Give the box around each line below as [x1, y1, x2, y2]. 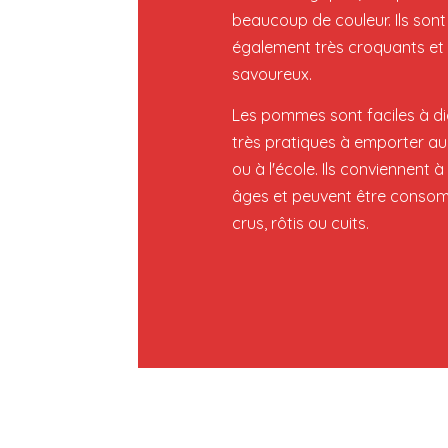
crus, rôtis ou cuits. [232, 212, 370, 233]
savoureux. [232, 64, 313, 85]
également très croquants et [232, 37, 445, 58]
